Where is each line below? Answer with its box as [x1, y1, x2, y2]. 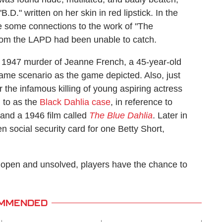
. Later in [153, 110, 187, 120]
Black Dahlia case [40, 97, 111, 107]
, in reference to [111, 97, 172, 107]
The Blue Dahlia [89, 110, 153, 120]
